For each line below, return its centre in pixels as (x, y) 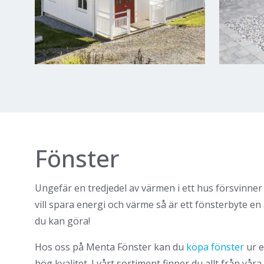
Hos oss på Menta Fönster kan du (110, 247)
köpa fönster (215, 247)
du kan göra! (62, 221)
